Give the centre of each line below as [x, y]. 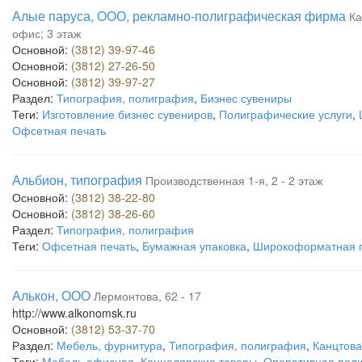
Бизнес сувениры [246, 98]
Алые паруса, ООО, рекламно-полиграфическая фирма [179, 16]
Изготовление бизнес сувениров [127, 114]
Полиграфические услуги [286, 114]
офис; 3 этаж [46, 33]
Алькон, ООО [51, 295]
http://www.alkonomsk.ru [74, 313]
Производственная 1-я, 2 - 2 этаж [234, 180]
